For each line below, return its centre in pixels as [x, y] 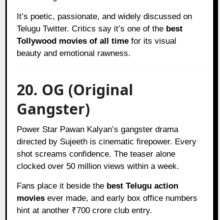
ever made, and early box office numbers [121, 198]
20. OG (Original [75, 89]
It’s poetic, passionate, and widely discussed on [105, 16]
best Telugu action [143, 186]
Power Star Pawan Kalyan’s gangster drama [98, 129]
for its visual [153, 41]
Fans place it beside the [62, 186]
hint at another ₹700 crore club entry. [85, 210]
